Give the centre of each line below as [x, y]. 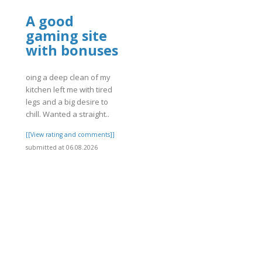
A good [50, 21]
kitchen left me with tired [69, 90]
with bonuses [72, 50]
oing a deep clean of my [68, 77]
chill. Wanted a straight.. [68, 114]
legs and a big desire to [67, 102]
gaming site [66, 35]
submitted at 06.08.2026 [62, 148]
